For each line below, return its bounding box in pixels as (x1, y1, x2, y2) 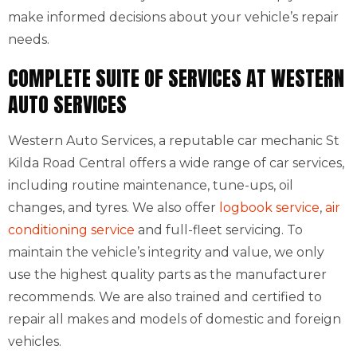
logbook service (219, 200, 320, 215)
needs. (8, 32, 49, 47)
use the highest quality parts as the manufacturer (8, 267, 327, 282)
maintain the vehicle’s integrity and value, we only (8, 245, 324, 260)
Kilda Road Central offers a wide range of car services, (8, 155, 344, 171)
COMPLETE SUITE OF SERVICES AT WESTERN (8, 62, 344, 94)
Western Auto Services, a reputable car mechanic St (8, 133, 339, 148)
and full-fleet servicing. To (135, 222, 303, 237)
